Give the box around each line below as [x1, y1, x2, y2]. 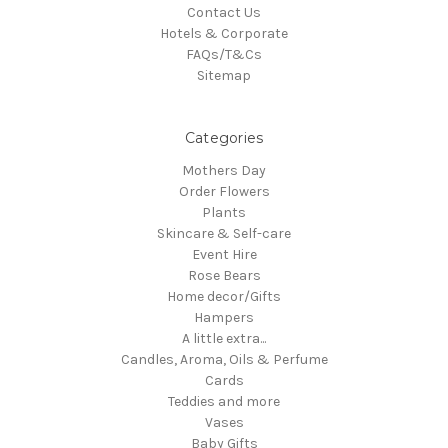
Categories [184, 129, 264, 148]
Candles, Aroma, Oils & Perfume [120, 351, 328, 369]
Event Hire [191, 246, 257, 264]
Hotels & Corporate [160, 25, 288, 43]
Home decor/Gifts [167, 288, 281, 306]
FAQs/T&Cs [186, 46, 262, 64]
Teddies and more [168, 393, 280, 411]
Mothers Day [182, 162, 266, 180]
